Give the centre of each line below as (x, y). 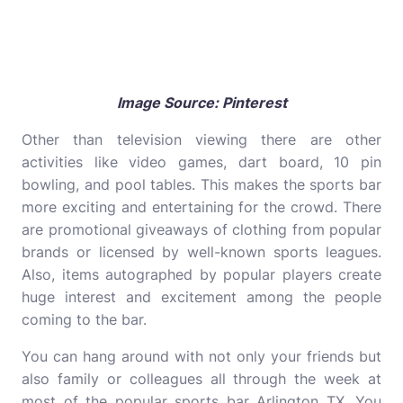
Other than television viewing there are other (201, 139)
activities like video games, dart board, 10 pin (201, 162)
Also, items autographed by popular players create (201, 274)
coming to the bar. (84, 319)
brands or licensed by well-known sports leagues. (201, 252)
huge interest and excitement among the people (201, 297)
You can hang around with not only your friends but (201, 356)
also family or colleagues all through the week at (201, 379)
